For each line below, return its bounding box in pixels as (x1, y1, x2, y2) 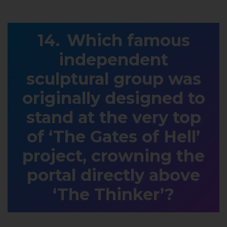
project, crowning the (22, 145, 205, 166)
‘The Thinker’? (53, 184, 174, 204)
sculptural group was (26, 68, 201, 89)
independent (59, 49, 168, 69)
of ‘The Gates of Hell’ (27, 126, 200, 146)
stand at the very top (26, 107, 201, 127)
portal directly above (27, 165, 200, 185)
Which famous (66, 30, 190, 50)
